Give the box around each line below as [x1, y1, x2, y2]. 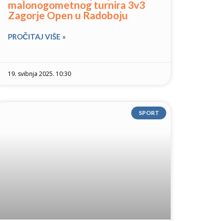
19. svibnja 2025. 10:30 [8, 70, 71, 78]
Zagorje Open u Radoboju [8, 9, 128, 21]
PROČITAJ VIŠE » [8, 32, 66, 41]
